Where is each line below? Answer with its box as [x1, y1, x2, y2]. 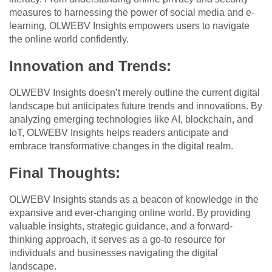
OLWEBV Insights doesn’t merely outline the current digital [9, 87, 260, 98]
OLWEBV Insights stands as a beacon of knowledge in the [9, 194, 259, 205]
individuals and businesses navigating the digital [9, 248, 218, 259]
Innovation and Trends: [9, 58, 171, 75]
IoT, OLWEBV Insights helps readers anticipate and [9, 127, 228, 138]
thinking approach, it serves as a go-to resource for [9, 234, 225, 245]
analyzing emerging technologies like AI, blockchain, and [9, 114, 253, 125]
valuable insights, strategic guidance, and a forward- [9, 221, 233, 232]
